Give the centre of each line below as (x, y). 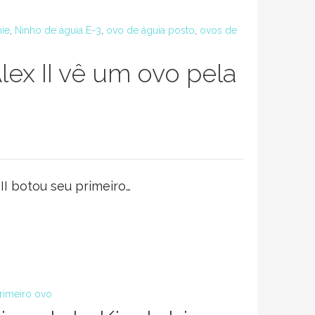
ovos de (218, 30)
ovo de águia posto (150, 30)
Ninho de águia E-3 (58, 30)
